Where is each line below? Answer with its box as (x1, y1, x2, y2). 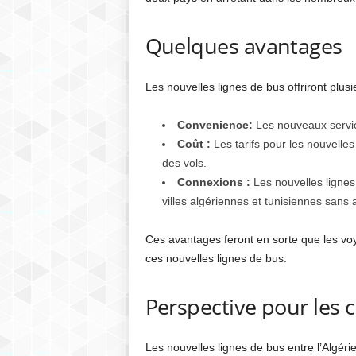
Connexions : (176, 176, 250, 188)
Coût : (176, 137, 211, 150)
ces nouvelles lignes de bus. (145, 252, 287, 265)
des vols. (161, 157, 207, 169)
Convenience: (176, 118, 253, 131)
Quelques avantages (145, 31, 342, 60)
